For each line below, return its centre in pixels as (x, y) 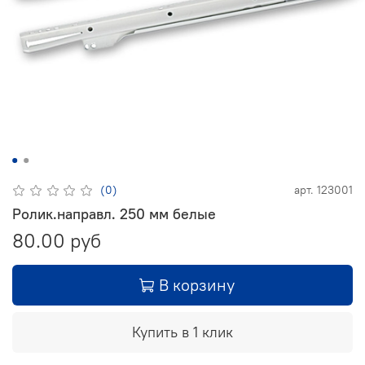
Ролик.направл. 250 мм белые (114, 213)
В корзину (197, 284)
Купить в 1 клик (182, 332)
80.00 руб (57, 240)
